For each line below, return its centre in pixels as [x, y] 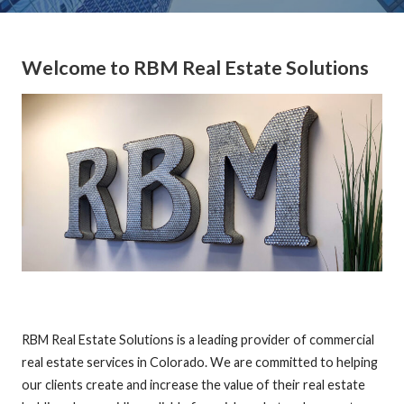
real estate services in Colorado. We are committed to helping [199, 362]
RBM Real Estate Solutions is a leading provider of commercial [197, 339]
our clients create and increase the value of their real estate [193, 384]
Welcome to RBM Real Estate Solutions [195, 67]
